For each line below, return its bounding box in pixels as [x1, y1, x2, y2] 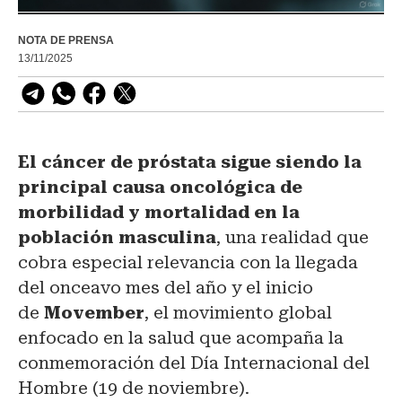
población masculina [18, 227, 216, 249]
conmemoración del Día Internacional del [18, 353, 370, 374]
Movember [44, 302, 144, 324]
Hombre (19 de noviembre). [18, 378, 249, 399]
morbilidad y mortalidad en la [18, 202, 300, 223]
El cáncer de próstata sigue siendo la [18, 152, 362, 173]
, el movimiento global [144, 302, 332, 324]
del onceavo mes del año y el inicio [18, 277, 313, 299]
